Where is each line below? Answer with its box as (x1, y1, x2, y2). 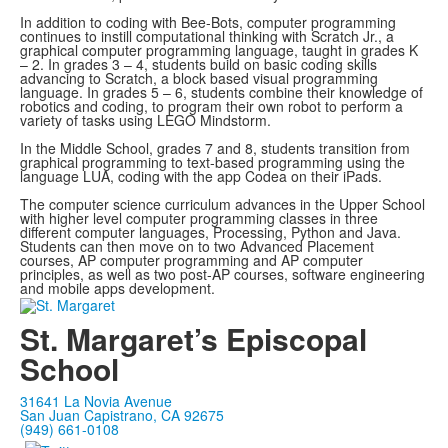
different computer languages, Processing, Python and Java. (20, 222, 405, 243)
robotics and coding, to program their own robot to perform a (20, 96, 403, 117)
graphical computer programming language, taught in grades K (20, 40, 418, 61)
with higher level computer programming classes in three (20, 208, 378, 229)
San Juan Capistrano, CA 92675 (20, 404, 224, 425)
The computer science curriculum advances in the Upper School (20, 194, 425, 215)
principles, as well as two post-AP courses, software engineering (20, 264, 425, 285)
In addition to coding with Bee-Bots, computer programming (20, 12, 396, 33)
